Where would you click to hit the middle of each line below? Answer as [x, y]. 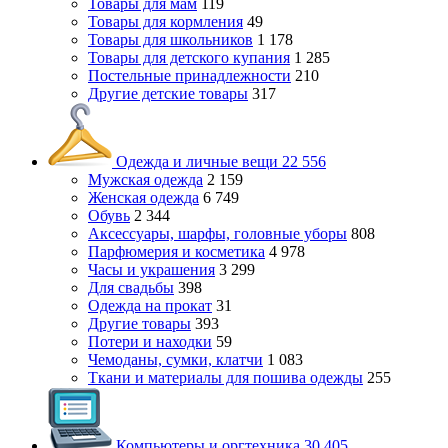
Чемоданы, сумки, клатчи [175, 359]
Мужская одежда [145, 179]
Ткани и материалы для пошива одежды [225, 377]
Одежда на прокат [150, 305]
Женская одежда [143, 197]
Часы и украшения [151, 269]
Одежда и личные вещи [197, 161]
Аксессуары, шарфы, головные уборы [217, 233]
